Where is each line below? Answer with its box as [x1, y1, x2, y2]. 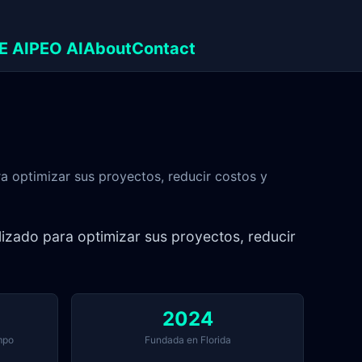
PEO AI [29, 39, 83, 58]
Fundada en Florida [144, 334, 231, 347]
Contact [132, 39, 196, 58]
